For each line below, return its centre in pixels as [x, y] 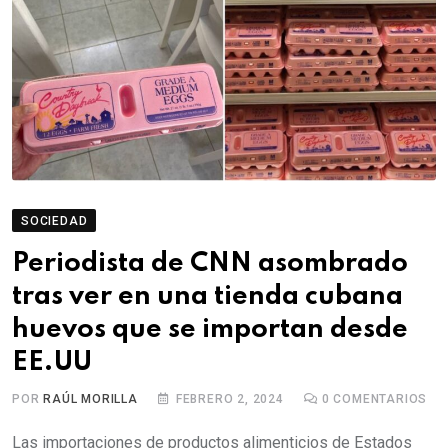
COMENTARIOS [378, 399]
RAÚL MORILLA [90, 399]
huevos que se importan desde [210, 329]
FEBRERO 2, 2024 [229, 399]
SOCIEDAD [54, 221]
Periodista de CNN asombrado [210, 263]
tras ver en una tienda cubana [207, 296]
